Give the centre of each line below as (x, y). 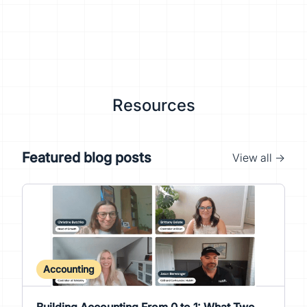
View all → (259, 158)
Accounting (69, 269)
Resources (153, 105)
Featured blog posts (87, 158)
